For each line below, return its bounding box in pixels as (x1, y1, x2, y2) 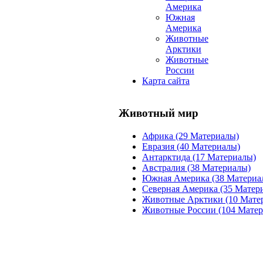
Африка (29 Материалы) (142, 130, 239, 141)
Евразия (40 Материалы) (142, 141, 240, 151)
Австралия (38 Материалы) (142, 162, 251, 173)
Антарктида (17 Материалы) (142, 151, 256, 162)
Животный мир (119, 107, 198, 120)
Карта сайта (142, 76, 190, 86)
